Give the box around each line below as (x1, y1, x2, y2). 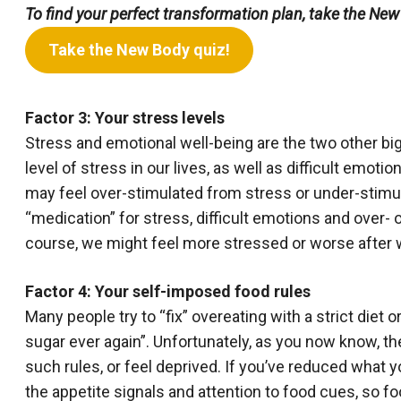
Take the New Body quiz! (48, 40, 230, 59)
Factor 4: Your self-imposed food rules (25, 282, 311, 301)
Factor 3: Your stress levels (25, 108, 225, 127)
